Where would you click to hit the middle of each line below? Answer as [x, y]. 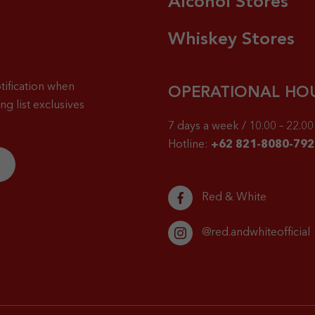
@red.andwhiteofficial [256, 233]
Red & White [234, 198]
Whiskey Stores [231, 40]
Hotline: [189, 145]
